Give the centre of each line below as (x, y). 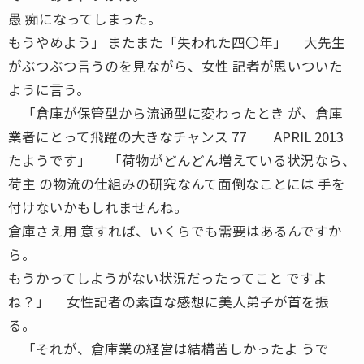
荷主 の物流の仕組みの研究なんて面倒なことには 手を (177, 183)
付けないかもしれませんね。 (98, 207)
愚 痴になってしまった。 (85, 18)
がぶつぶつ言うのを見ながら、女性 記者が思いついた (175, 65)
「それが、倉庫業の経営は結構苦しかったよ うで (169, 348)
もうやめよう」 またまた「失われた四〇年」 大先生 (177, 42)
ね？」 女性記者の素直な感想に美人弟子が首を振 (169, 301)
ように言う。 (49, 89)
